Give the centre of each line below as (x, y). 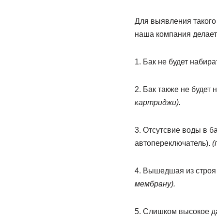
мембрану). (155, 184)
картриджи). (157, 102)
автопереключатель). (173, 143)
